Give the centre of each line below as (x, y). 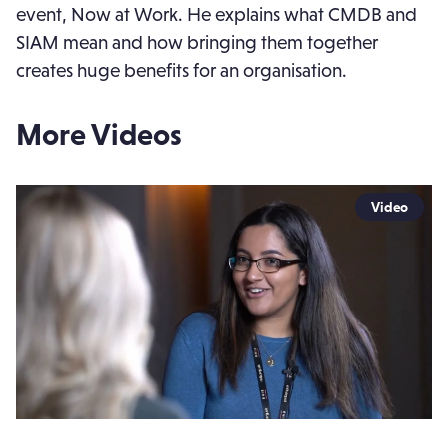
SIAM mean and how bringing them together (197, 41)
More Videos (99, 133)
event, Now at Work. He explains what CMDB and (216, 13)
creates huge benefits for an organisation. (181, 69)
